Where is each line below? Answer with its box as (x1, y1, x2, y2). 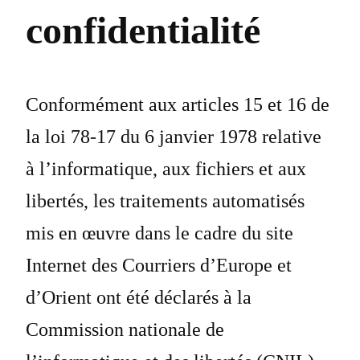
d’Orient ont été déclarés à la (26, 287, 252, 309)
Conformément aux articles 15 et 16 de (26, 94, 329, 116)
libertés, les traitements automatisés (26, 190, 305, 212)
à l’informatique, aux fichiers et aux (26, 158, 306, 180)
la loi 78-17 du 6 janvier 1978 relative (26, 126, 321, 148)
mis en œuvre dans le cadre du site (26, 223, 293, 244)
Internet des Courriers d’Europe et (26, 255, 292, 276)
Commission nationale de (26, 319, 224, 341)
